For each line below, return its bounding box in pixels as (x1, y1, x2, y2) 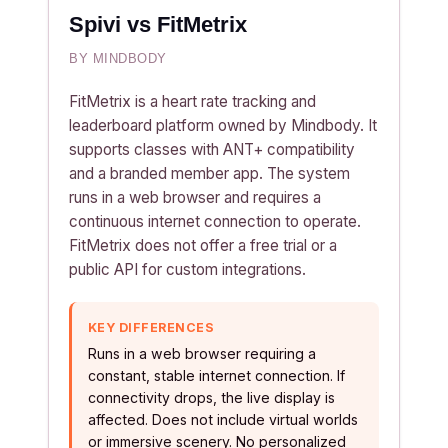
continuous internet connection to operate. (69, 212, 361, 231)
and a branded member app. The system (69, 164, 350, 183)
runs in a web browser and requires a (69, 188, 321, 207)
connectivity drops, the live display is (88, 389, 335, 406)
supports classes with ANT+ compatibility (69, 140, 355, 159)
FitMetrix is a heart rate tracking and (69, 92, 316, 111)
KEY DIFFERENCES (88, 320, 215, 335)
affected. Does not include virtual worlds (88, 411, 358, 428)
